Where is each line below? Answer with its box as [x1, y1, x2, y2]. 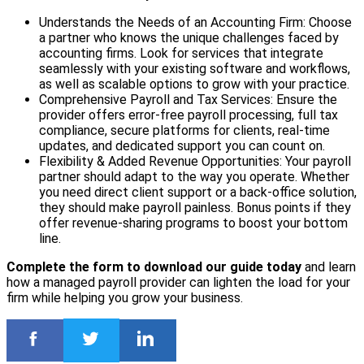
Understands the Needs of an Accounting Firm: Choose [39, 15, 352, 31]
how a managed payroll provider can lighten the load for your [6, 275, 350, 291]
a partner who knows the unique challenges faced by [39, 30, 339, 46]
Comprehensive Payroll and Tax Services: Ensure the [39, 92, 337, 108]
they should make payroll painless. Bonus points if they [39, 200, 351, 216]
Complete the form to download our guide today [6, 259, 305, 275]
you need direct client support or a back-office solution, [39, 184, 357, 201]
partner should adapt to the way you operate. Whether [39, 169, 349, 185]
